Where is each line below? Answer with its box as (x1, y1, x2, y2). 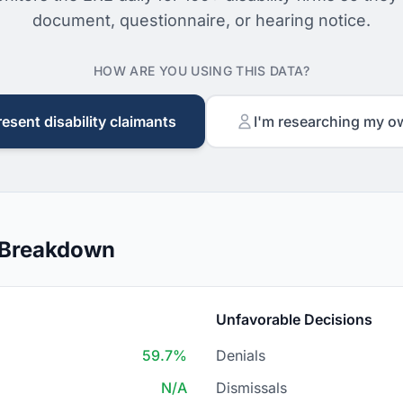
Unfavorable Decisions (216, 310, 372, 328)
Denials (216, 346, 265, 364)
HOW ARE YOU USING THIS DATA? (94, 63, 309, 78)
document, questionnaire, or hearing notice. (32, 11, 371, 30)
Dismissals (216, 379, 287, 397)
